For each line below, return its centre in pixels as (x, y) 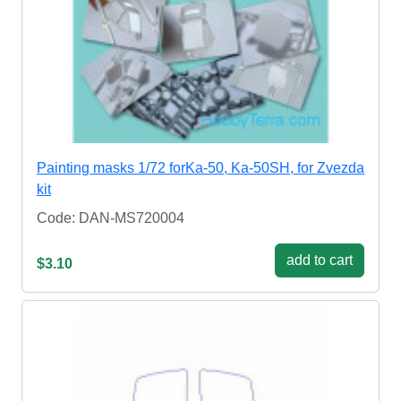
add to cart (320, 260)
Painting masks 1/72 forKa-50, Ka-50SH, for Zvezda (200, 168)
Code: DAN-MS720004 (111, 218)
